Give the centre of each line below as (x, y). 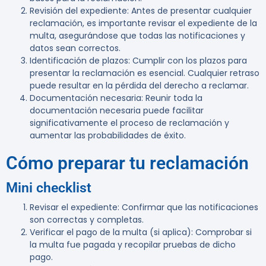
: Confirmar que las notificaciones (188, 208)
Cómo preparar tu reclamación (127, 163)
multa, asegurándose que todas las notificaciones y (137, 36)
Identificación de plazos (79, 61)
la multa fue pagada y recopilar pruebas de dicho (133, 245)
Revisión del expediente (78, 11)
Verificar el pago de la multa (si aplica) (110, 232)
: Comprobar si (221, 232)
